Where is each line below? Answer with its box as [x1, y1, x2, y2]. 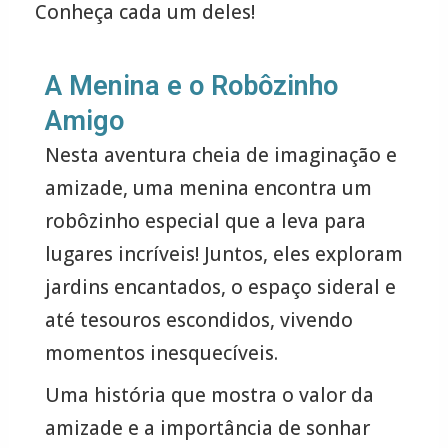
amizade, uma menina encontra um [44, 174, 372, 201]
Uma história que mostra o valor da [44, 382, 374, 409]
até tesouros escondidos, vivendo [44, 306, 353, 333]
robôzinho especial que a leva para [44, 207, 366, 234]
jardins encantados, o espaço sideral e [44, 273, 396, 300]
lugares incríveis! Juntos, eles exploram [44, 240, 403, 267]
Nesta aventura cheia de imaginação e [44, 141, 397, 168]
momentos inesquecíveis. [44, 339, 278, 366]
